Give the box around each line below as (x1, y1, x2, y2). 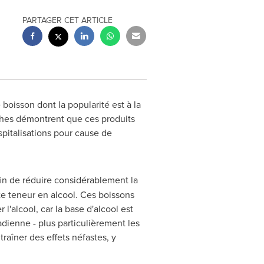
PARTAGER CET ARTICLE (22, 14, 113, 26)
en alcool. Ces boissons (35, 188, 134, 201)
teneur (8, 188, 35, 201)
